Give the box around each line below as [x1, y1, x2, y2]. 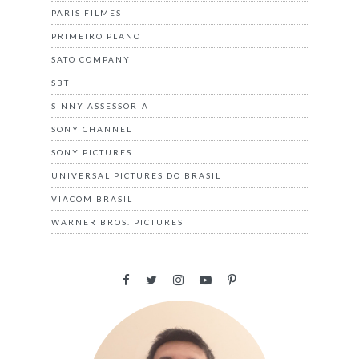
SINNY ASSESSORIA [51, 101, 149, 111]
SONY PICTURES [51, 147, 132, 158]
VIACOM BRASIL [51, 194, 133, 204]
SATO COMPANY [51, 54, 131, 65]
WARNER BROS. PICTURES [51, 217, 184, 228]
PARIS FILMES [51, 8, 122, 18]
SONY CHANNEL [51, 124, 132, 135]
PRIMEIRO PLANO [51, 31, 141, 42]
